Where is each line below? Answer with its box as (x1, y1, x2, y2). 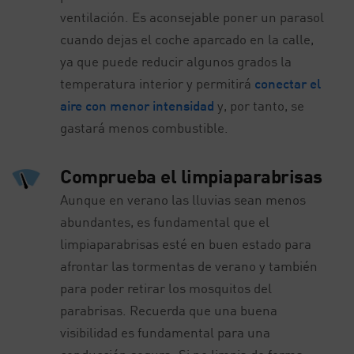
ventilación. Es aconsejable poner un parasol (60, 8, 325, 25)
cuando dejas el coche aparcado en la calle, (60, 30, 314, 47)
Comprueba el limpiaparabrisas (60, 164, 322, 187)
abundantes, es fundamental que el (60, 213, 270, 230)
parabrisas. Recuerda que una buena (60, 301, 278, 318)
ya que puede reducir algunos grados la (60, 52, 292, 70)
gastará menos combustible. (60, 119, 229, 136)
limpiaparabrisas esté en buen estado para (60, 235, 312, 252)
